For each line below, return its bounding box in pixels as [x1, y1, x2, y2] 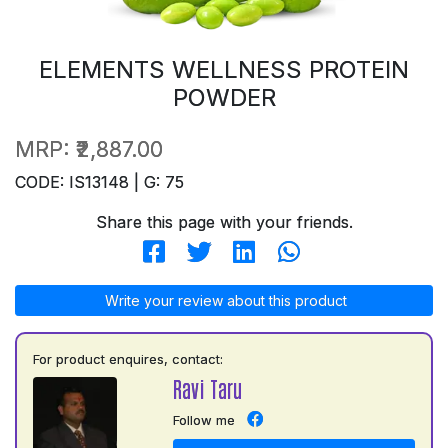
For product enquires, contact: [33, 350, 223, 367]
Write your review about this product [101, 291, 347, 309]
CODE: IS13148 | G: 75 [15, 171, 184, 192]
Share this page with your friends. [95, 211, 353, 232]
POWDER [172, 82, 276, 112]
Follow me [172, 411, 235, 428]
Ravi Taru [172, 374, 242, 402]
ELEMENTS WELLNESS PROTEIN [39, 54, 409, 84]
